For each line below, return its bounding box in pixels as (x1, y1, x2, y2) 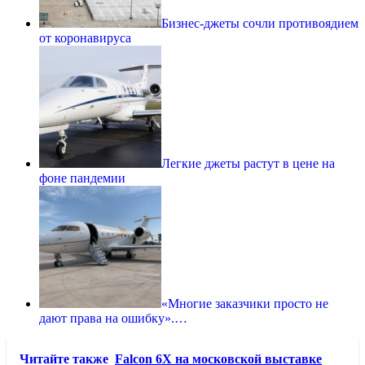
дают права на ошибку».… (39, 310, 187, 325)
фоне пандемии (39, 170, 125, 185)
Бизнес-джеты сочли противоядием (161, 15, 358, 30)
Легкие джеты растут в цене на (161, 156, 335, 170)
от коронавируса (39, 30, 131, 45)
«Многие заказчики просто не (161, 296, 328, 310)
